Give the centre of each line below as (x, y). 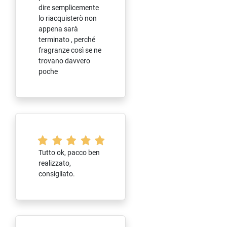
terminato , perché (67, 39)
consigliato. (57, 174)
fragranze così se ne (70, 50)
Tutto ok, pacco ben (69, 152)
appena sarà (58, 29)
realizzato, (55, 163)
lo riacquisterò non (68, 18)
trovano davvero (64, 61)
